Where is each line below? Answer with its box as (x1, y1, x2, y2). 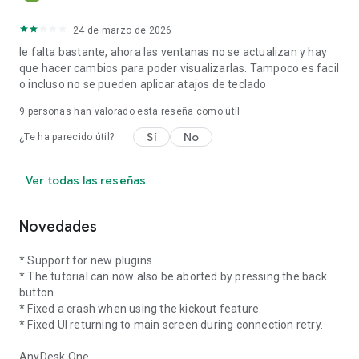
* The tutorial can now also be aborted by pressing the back (19, 270, 327, 283)
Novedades (19, 218, 97, 236)
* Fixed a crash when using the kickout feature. (19, 302, 262, 315)
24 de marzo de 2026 (73, 25, 172, 36)
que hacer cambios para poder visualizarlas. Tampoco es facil (19, 62, 340, 75)
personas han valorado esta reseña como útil (25, 106, 240, 117)
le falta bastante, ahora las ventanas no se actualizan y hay (19, 46, 328, 58)
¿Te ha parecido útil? (19, 131, 115, 143)
